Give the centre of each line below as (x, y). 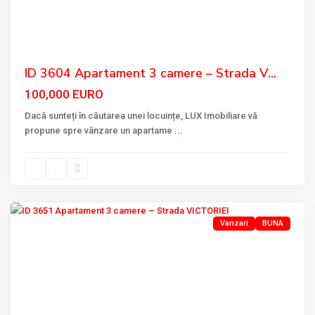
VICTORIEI (46, 173)
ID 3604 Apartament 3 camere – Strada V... (150, 73)
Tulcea (39, 189)
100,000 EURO (64, 94)
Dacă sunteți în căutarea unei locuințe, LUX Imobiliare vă (141, 116)
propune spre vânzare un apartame (99, 130)
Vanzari (234, 223)
